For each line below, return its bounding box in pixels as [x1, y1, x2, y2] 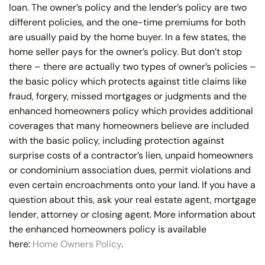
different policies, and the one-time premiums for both [9, 15, 245, 28]
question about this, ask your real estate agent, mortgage [9, 193, 256, 206]
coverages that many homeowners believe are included [9, 119, 249, 132]
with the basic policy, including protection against [9, 134, 224, 147]
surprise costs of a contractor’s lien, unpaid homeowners [9, 148, 253, 161]
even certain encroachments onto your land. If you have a [9, 178, 256, 191]
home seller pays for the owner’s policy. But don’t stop [9, 45, 242, 58]
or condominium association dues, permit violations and [9, 163, 251, 176]
